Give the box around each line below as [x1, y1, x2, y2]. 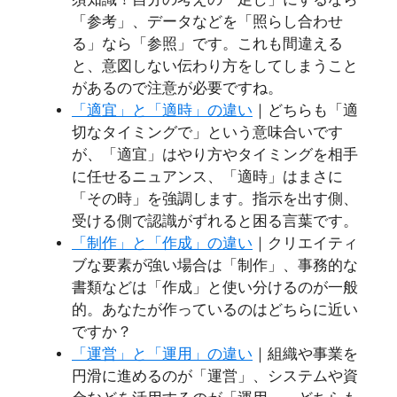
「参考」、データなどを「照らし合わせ [72, 13, 343, 31]
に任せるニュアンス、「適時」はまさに [72, 168, 343, 186]
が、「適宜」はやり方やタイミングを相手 [72, 146, 358, 164]
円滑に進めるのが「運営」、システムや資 [72, 368, 358, 385]
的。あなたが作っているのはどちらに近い [72, 301, 358, 319]
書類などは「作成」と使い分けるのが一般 [72, 279, 358, 297]
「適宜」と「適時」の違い [72, 102, 253, 120]
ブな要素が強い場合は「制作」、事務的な [72, 257, 358, 275]
